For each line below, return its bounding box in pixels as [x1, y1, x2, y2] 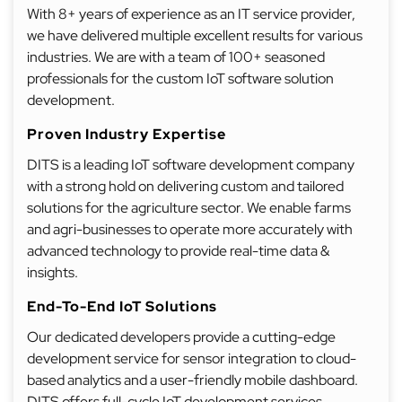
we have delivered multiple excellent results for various [27, 26, 363, 45]
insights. [27, 263, 81, 282]
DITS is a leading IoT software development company [27, 155, 354, 174]
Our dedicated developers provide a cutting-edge [27, 328, 336, 346]
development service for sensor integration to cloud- [27, 349, 356, 368]
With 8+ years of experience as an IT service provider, [27, 4, 355, 23]
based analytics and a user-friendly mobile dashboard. [27, 371, 358, 389]
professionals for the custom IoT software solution [27, 69, 334, 88]
